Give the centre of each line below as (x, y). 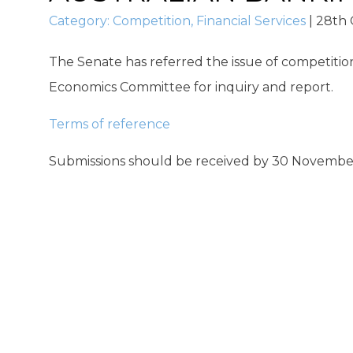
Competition (152, 21)
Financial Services (251, 21)
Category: (81, 21)
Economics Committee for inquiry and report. (191, 87)
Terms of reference (110, 124)
